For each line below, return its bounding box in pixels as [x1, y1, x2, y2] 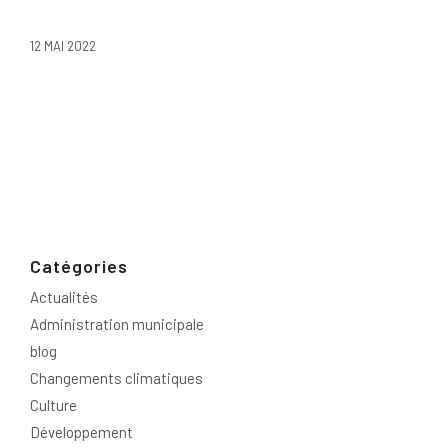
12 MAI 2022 [30, 38, 96, 55]
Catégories [30, 255, 128, 278]
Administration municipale [30, 315, 204, 334]
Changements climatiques [30, 369, 203, 388]
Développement [30, 423, 133, 442]
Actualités [30, 288, 98, 307]
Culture [30, 396, 77, 415]
